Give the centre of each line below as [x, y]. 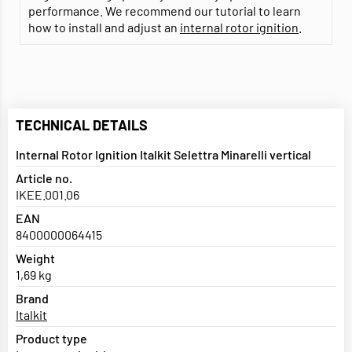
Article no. [44, 178]
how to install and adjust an [104, 27]
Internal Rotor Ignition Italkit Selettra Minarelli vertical [163, 155]
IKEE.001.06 [48, 195]
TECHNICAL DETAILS [82, 125]
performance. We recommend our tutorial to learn [165, 11]
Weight [35, 258]
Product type [51, 339]
